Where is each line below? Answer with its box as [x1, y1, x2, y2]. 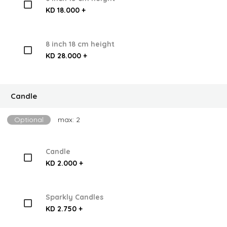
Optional [14, 115, 44, 124]
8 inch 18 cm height [45, 40, 115, 49]
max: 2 [58, 115, 80, 124]
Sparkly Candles [45, 193, 103, 202]
